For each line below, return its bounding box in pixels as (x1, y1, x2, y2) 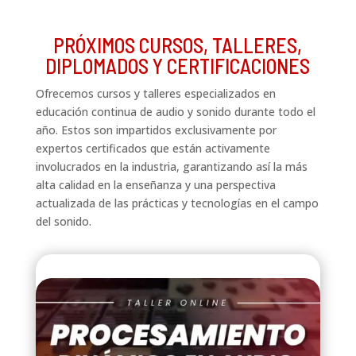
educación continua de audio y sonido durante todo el (35, 104, 315, 120)
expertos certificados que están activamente (35, 141, 270, 157)
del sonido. (35, 214, 91, 230)
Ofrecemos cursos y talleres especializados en (35, 86, 276, 102)
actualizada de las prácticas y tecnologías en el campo (35, 195, 319, 211)
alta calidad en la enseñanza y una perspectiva (35, 177, 276, 193)
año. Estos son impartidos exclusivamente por (35, 122, 277, 138)
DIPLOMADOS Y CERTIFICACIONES (45, 53, 311, 79)
